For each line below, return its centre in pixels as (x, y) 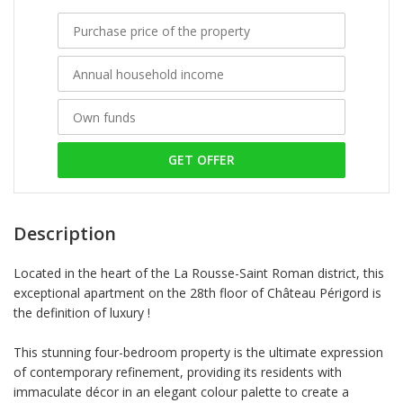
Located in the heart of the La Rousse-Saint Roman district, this (199, 273)
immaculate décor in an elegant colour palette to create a (181, 392)
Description (65, 234)
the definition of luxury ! (82, 313)
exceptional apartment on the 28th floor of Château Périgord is (197, 293)
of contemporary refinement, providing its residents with (178, 372)
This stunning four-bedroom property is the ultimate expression (198, 353)
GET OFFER (201, 160)
